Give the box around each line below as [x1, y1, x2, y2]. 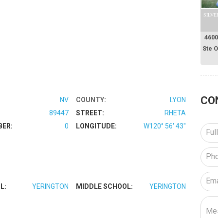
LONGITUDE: [76, 122, 117, 130]
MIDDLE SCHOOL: [76, 182, 133, 190]
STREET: [76, 109, 105, 117]
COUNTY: [76, 95, 107, 104]
